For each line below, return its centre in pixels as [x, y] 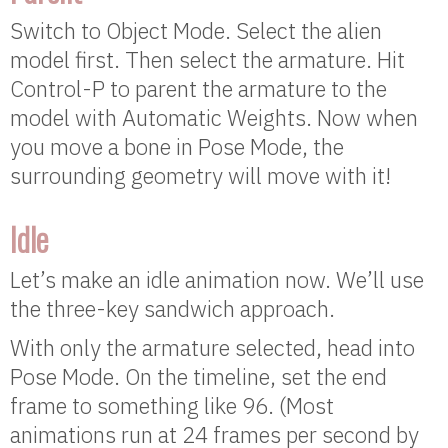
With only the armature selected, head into [212, 348]
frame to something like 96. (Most [172, 406]
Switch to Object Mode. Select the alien [196, 31]
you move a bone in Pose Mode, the [177, 147]
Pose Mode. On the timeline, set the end [198, 377]
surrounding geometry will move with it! [200, 176]
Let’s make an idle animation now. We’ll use [217, 280]
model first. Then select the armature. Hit [207, 60]
